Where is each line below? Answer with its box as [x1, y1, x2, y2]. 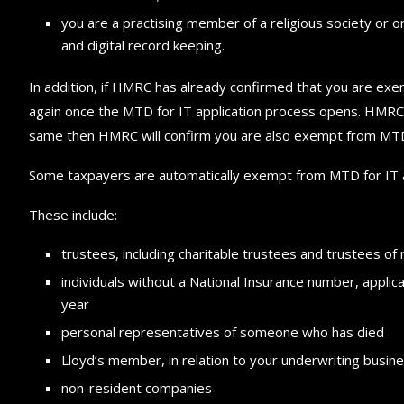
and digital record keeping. [61, 35, 225, 54]
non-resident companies [61, 378, 212, 397]
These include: [29, 205, 117, 224]
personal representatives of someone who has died [61, 322, 384, 341]
